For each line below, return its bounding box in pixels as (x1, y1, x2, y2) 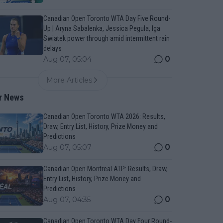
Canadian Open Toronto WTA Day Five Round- (43, 14, 170, 22)
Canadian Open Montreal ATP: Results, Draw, (43, 165, 168, 173)
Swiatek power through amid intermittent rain (43, 34, 170, 42)
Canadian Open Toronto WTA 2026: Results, (43, 112, 165, 120)
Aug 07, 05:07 (43, 143, 92, 152)
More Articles (46, 76, 93, 85)
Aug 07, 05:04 (43, 55, 92, 64)
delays (43, 44, 62, 52)
